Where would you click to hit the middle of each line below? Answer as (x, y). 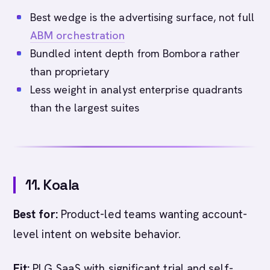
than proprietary (70, 71)
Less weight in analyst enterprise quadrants (137, 89)
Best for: (36, 214)
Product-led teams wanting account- (152, 214)
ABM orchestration (78, 35)
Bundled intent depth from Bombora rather (135, 53)
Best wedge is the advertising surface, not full (142, 17)
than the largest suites (85, 108)
